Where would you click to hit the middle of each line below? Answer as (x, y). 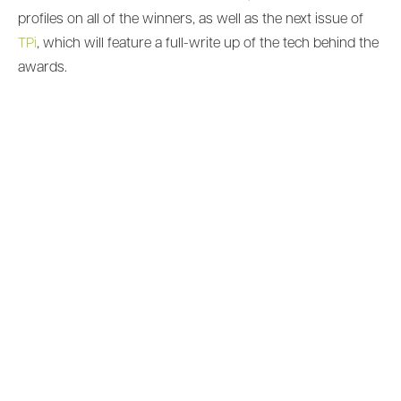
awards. (43, 68)
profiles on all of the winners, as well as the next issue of (191, 19)
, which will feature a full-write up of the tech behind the (208, 43)
